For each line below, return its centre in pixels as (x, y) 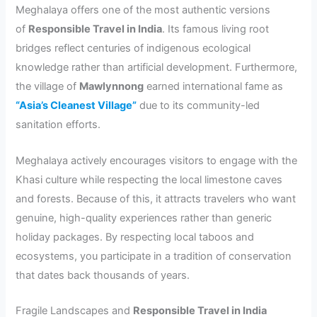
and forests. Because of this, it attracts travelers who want (156, 198)
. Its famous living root (216, 29)
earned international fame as (214, 87)
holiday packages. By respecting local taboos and (135, 237)
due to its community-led (198, 106)
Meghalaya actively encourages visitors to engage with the (157, 160)
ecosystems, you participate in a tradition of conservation (154, 256)
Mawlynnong (112, 87)
